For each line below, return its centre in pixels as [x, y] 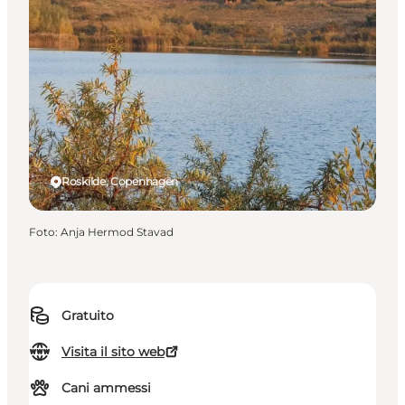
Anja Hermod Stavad [117, 232]
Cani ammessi [106, 388]
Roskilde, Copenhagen [120, 182]
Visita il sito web [113, 352]
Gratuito [88, 316]
